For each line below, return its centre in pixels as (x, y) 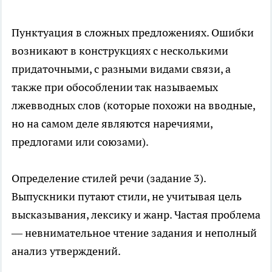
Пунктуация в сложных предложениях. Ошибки (133, 33)
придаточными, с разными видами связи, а (121, 69)
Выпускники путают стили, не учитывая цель (127, 197)
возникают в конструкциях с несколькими (120, 51)
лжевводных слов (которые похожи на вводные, (133, 106)
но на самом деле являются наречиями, (112, 124)
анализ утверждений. (66, 251)
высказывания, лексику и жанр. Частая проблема (136, 215)
